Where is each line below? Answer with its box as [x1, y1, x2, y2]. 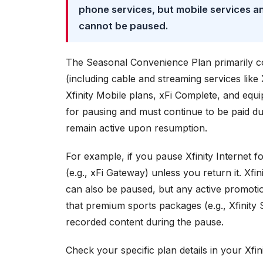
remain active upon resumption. [66, 122, 207, 134]
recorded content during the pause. [66, 216, 224, 228]
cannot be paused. [79, 20, 168, 32]
